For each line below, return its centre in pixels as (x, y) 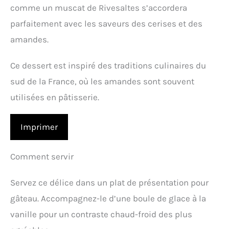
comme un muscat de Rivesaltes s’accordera (99, 8)
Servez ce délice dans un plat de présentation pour (109, 183)
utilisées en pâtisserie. (55, 97)
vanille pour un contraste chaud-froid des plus (101, 214)
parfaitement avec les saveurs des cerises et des (106, 24)
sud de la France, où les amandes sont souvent (102, 82)
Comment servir (42, 157)
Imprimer (39, 127)
